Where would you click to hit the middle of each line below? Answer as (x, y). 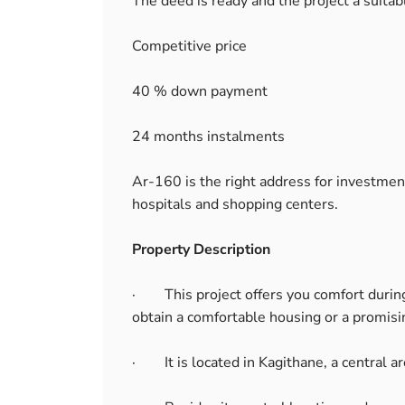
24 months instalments (208, 137)
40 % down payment (200, 91)
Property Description (201, 250)
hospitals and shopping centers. (235, 204)
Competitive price (189, 46)
